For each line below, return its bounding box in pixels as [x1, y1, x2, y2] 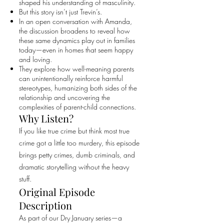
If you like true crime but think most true [19, 126, 129, 135]
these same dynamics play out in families [19, 35, 135, 45]
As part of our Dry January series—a [19, 213, 122, 222]
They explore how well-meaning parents [19, 64, 134, 73]
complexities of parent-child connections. [19, 102, 136, 111]
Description [19, 198, 72, 212]
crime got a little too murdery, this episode [19, 138, 139, 147]
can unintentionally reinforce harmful [19, 73, 123, 83]
